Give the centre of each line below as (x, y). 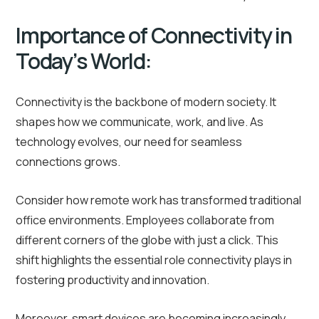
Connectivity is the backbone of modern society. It (146, 102)
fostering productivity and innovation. (113, 280)
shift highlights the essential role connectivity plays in (154, 260)
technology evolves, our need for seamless (129, 142)
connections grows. (68, 162)
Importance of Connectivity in (154, 36)
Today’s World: (84, 61)
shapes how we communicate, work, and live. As (140, 122)
